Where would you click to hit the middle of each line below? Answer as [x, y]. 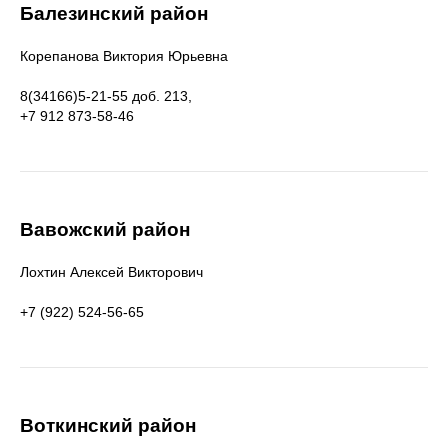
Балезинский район [114, 13]
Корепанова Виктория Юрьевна [124, 56]
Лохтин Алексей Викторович [111, 272]
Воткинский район [108, 425]
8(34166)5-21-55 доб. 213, [106, 96]
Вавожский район [105, 229]
